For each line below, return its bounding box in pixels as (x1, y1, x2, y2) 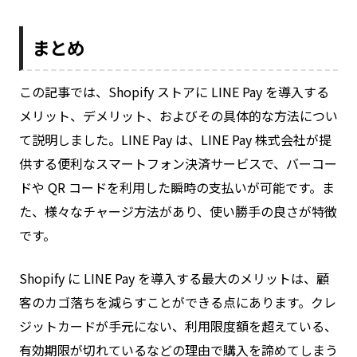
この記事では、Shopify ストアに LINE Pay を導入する (19, 82, 329, 102)
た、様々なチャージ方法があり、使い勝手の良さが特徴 (19, 202, 337, 222)
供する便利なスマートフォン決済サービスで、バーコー (19, 154, 337, 174)
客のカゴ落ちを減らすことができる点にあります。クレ (19, 292, 336, 312)
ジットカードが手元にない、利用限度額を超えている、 (19, 316, 337, 336)
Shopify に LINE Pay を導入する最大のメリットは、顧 (19, 269, 329, 288)
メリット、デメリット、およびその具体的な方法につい (19, 106, 338, 126)
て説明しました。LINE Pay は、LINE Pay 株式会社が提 (19, 130, 331, 150)
